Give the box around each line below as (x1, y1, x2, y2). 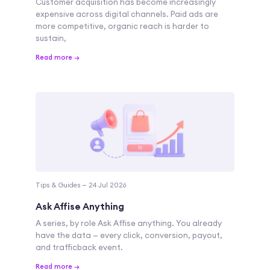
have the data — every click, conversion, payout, (36, 230, 222, 240)
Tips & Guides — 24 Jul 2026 (36, 181, 126, 190)
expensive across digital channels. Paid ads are (36, 8, 218, 19)
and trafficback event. (36, 242, 123, 253)
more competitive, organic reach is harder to (36, 20, 209, 31)
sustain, (36, 33, 66, 43)
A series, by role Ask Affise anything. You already (36, 218, 222, 228)
